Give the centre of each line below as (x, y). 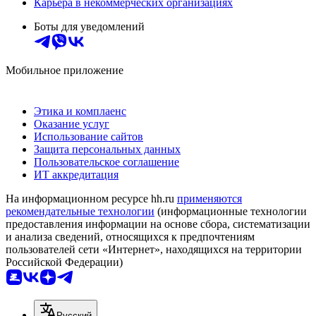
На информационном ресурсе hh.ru (91, 199)
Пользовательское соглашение (107, 162)
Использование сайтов (89, 137)
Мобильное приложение (65, 71)
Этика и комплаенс (80, 111)
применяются (209, 199)
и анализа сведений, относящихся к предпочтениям (130, 237)
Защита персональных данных (107, 150)
